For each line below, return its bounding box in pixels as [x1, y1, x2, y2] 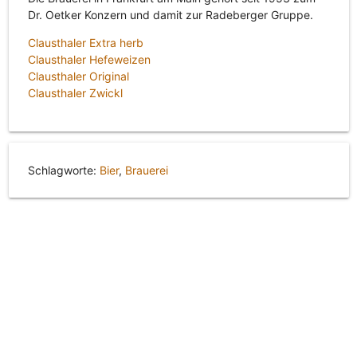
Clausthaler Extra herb [27, 36, 143, 50]
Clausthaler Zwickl [27, 86, 123, 100]
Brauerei [124, 163, 168, 178]
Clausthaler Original [27, 69, 129, 84]
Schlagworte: [27, 163, 100, 178]
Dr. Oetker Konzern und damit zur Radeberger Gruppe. [27, 8, 313, 22]
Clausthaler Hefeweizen [27, 53, 151, 67]
